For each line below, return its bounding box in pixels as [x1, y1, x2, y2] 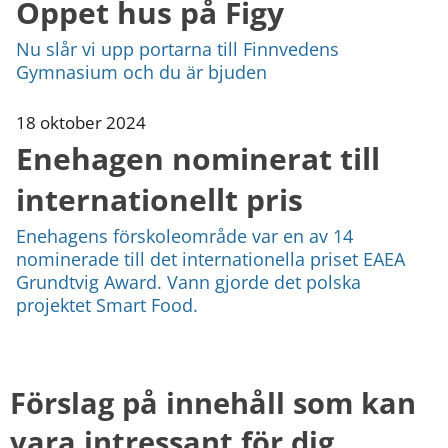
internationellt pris [16, 178, 303, 220]
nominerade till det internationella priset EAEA [16, 246, 405, 271]
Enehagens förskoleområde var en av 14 [16, 223, 353, 248]
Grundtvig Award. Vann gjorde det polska [16, 269, 361, 294]
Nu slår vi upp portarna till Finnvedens [16, 36, 339, 61]
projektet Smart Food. [16, 292, 198, 317]
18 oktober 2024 [16, 110, 146, 134]
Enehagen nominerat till [16, 137, 380, 179]
